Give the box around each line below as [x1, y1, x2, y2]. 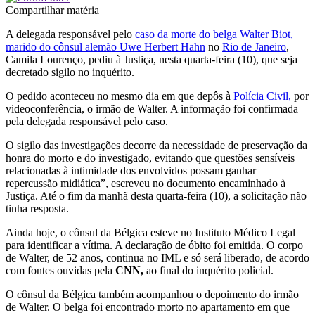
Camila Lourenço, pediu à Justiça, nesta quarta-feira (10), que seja [6, 53, 297, 65]
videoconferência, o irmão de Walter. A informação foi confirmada [6, 102, 298, 115]
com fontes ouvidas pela [6, 264, 115, 276]
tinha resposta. [6, 202, 69, 214]
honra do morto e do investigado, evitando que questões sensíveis [6, 151, 295, 164]
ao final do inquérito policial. [143, 264, 274, 276]
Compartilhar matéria [6, 4, 99, 16]
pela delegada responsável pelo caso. [6, 115, 168, 127]
